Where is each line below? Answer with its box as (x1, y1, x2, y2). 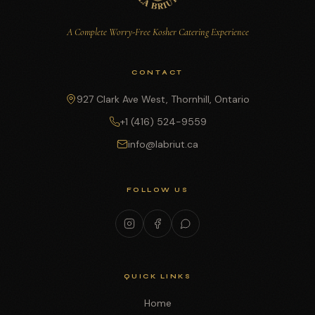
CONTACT (131, 69, 184, 76)
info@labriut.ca (128, 138, 198, 150)
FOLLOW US (126, 186, 189, 193)
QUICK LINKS (123, 273, 192, 280)
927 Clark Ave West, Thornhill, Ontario (77, 93, 250, 105)
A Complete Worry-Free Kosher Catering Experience (66, 26, 249, 38)
